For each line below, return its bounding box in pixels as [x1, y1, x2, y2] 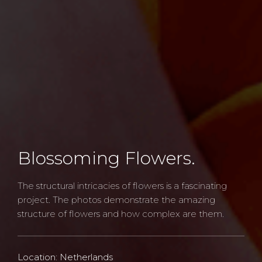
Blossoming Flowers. [18, 147, 195, 169]
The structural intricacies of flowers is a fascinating [18, 180, 227, 191]
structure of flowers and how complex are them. [18, 208, 224, 219]
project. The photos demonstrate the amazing [18, 194, 215, 205]
